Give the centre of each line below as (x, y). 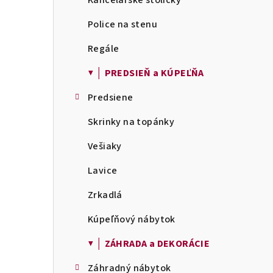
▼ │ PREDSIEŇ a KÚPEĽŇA (146, 73)
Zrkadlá (105, 195)
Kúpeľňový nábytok (132, 219)
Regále (104, 49)
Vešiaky (105, 146)
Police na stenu (123, 24)
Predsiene (111, 97)
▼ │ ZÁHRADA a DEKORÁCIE (149, 244)
